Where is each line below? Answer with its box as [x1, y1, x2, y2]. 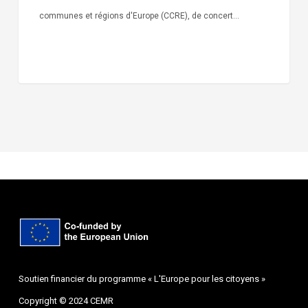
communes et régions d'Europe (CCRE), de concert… [38, 10, 239, 21]
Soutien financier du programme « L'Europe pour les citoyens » [18, 274, 265, 284]
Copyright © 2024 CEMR [18, 296, 113, 306]
